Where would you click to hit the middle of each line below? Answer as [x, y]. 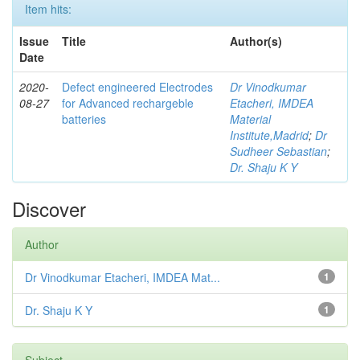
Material [250, 119]
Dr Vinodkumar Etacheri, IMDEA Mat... [123, 277]
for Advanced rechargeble [128, 102]
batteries [84, 119]
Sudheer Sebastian [278, 151]
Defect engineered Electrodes [137, 86]
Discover [49, 208]
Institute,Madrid [269, 135]
